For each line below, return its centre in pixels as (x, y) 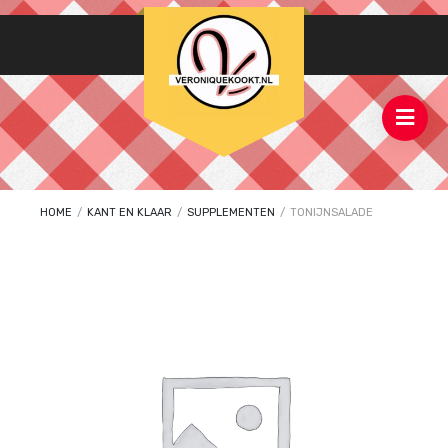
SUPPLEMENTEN (231, 212)
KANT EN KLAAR (129, 212)
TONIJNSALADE (330, 212)
